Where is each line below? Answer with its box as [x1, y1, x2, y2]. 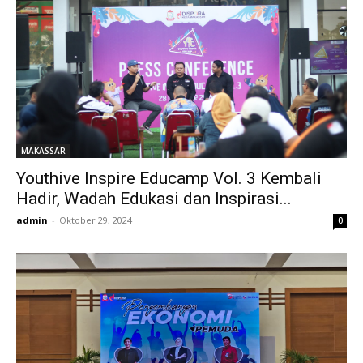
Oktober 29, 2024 [59, 213, 132, 226]
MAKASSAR [21, 144, 66, 156]
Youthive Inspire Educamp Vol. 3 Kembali [16, 168, 322, 188]
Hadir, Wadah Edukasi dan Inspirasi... [16, 188, 292, 208]
